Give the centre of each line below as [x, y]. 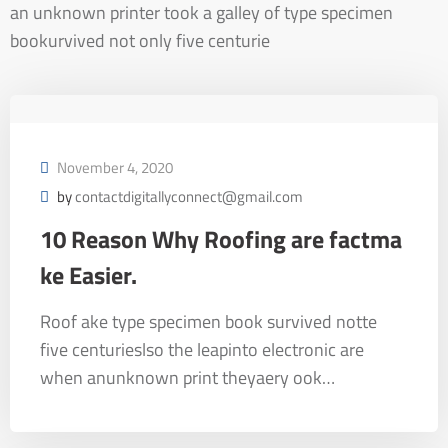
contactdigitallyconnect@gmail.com [189, 196]
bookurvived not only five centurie [140, 40]
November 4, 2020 [115, 167]
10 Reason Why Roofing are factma [221, 239]
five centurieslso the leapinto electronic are [202, 349]
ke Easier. [88, 275]
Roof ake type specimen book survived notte [208, 321]
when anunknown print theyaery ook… [187, 377]
